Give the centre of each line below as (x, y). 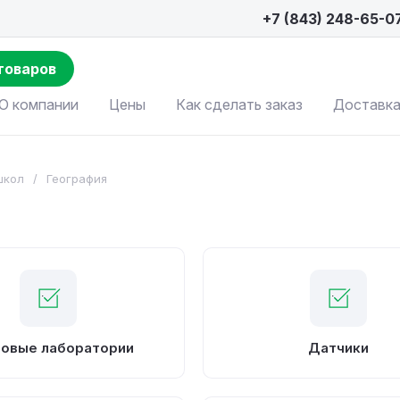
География (77, 179)
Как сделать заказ (239, 104)
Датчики (338, 348)
